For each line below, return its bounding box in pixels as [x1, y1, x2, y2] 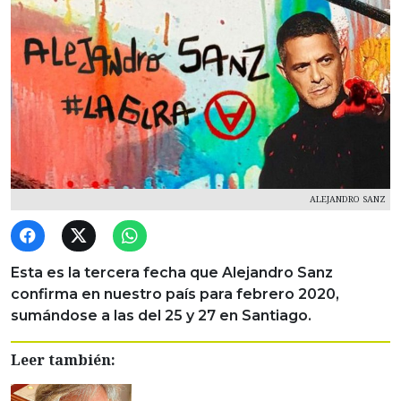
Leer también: [11, 349, 115, 370]
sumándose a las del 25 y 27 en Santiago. [11, 306, 311, 324]
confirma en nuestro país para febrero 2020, [11, 285, 339, 303]
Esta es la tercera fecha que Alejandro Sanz [11, 263, 333, 281]
